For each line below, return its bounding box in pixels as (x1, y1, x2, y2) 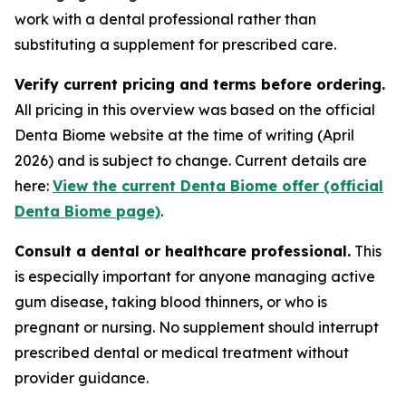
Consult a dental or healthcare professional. (14, 242, 351, 260)
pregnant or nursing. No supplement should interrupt (14, 318, 379, 336)
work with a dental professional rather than (14, 10, 316, 28)
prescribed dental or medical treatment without (14, 343, 349, 362)
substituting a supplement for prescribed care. (14, 35, 336, 53)
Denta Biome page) (14, 202, 160, 220)
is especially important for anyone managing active (14, 267, 375, 285)
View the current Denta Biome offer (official (53, 177, 383, 195)
